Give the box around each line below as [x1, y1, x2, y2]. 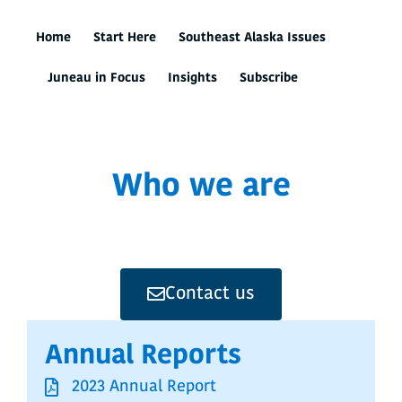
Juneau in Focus [47, 72, 145, 85]
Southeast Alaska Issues [179, 31, 326, 45]
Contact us [165, 285, 255, 303]
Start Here [93, 31, 156, 45]
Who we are [111, 172, 291, 204]
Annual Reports [45, 343, 241, 371]
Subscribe [239, 72, 298, 85]
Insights [167, 72, 217, 85]
